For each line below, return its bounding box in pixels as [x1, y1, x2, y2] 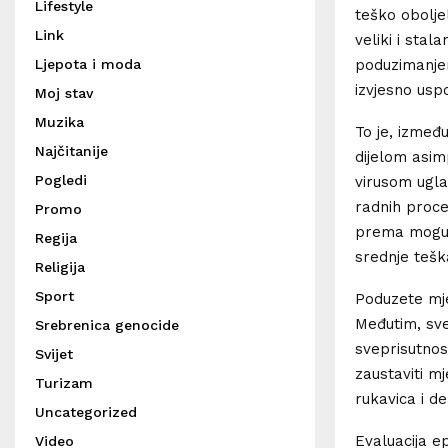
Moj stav [35, 85, 93, 101]
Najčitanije [35, 143, 108, 159]
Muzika [35, 114, 84, 130]
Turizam [35, 375, 93, 391]
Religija [35, 259, 85, 275]
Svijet [35, 346, 73, 362]
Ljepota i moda [35, 56, 141, 72]
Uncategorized [35, 404, 137, 420]
